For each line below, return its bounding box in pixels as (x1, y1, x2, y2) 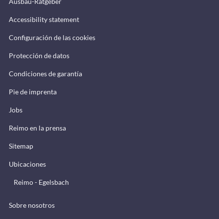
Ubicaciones (9, 159, 46, 168)
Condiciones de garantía (9, 69, 82, 78)
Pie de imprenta (9, 87, 57, 96)
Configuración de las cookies (9, 33, 95, 42)
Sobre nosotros (9, 200, 55, 209)
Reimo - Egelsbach (14, 177, 69, 186)
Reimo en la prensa (9, 123, 66, 132)
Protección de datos (9, 51, 69, 60)
